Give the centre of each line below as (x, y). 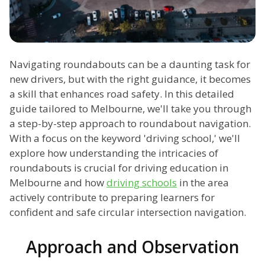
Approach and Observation (132, 247)
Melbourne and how (58, 183)
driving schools (142, 183)
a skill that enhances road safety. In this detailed (122, 94)
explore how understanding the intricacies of (114, 153)
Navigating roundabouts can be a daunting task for (130, 64)
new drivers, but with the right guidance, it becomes (130, 79)
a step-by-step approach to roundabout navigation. (130, 124)
